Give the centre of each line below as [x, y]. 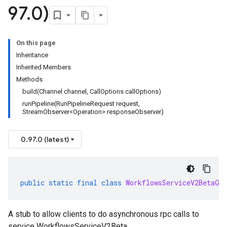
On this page [36, 43]
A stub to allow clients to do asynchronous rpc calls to [104, 214]
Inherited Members [44, 67]
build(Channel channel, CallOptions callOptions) [92, 91]
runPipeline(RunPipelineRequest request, [81, 104]
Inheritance [32, 55]
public [32, 183]
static [61, 183]
